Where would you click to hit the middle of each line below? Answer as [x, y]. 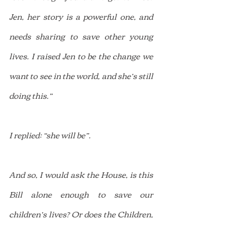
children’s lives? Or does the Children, [81, 214]
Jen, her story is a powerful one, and [81, 16]
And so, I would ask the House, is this [81, 174]
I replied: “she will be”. [50, 135]
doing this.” [31, 95]
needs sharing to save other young [81, 36]
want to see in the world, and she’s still [81, 75]
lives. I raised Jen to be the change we [81, 55]
